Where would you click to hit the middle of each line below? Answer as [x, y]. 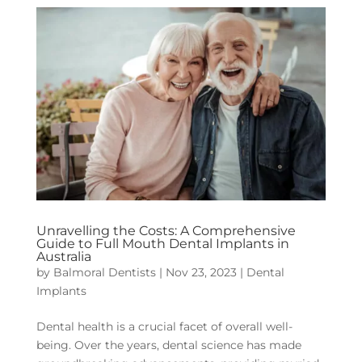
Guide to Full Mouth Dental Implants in [162, 243]
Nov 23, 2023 [201, 272]
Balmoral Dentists [104, 272]
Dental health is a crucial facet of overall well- [164, 326]
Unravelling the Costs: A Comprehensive [166, 230]
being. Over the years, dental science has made [168, 345]
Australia [63, 256]
